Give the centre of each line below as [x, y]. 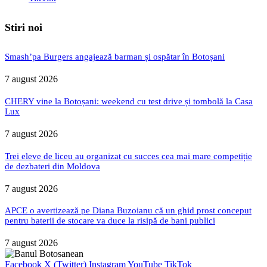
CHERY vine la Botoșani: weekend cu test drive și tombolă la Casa [129, 101]
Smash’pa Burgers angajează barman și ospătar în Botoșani [115, 56]
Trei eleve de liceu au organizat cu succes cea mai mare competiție [128, 156]
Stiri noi [24, 27]
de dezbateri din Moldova [52, 166]
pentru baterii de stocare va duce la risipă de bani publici [110, 221]
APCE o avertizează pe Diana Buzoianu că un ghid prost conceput [128, 211]
